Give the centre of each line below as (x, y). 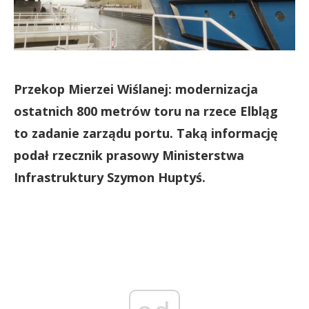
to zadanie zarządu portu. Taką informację (146, 133)
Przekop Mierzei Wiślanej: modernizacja (136, 89)
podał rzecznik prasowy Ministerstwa (129, 155)
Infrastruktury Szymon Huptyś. (110, 177)
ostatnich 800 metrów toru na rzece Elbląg (146, 111)
